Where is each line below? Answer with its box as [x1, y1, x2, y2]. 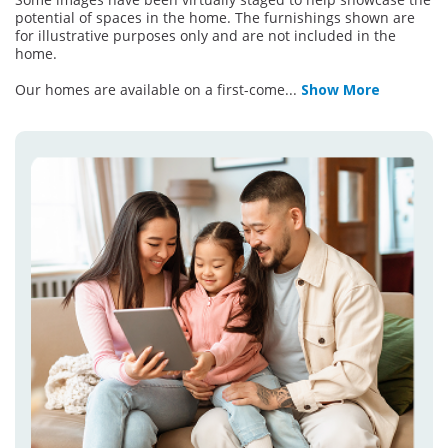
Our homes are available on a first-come [15, 80, 285, 100]
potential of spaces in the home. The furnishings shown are [15, 8, 415, 28]
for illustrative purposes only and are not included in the [15, 26, 396, 46]
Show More [301, 80, 380, 100]
